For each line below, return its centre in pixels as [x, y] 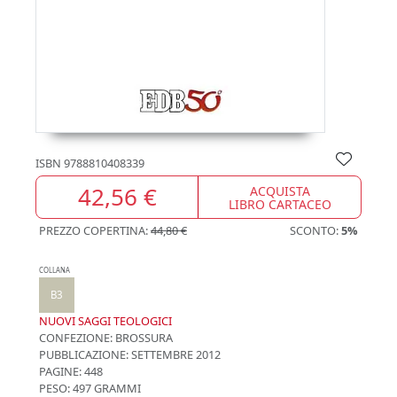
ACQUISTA [280, 191]
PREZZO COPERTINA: [95, 230]
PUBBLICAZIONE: [84, 354]
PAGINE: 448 [71, 371]
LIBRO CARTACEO [280, 204]
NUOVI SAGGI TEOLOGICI [105, 321]
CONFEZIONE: [76, 338]
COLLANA [54, 270]
